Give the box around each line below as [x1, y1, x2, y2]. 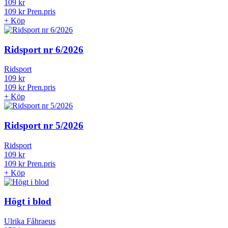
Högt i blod [4, 205, 51, 216]
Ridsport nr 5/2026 [4, 129, 83, 140]
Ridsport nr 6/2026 [4, 53, 83, 64]
